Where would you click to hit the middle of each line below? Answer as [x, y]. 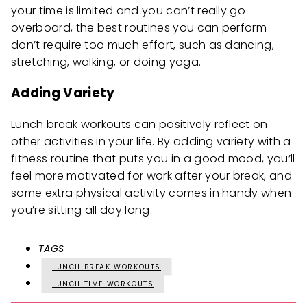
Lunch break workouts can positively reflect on [139, 124]
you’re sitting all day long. [82, 210]
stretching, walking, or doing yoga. [106, 62]
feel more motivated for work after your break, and [152, 175]
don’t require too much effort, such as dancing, [143, 45]
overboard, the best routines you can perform [139, 27]
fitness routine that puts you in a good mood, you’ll [153, 158]
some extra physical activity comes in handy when [151, 193]
